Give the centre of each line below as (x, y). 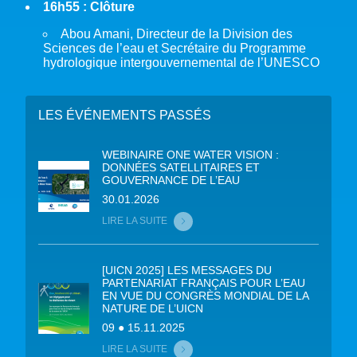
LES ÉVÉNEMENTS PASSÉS (125, 115)
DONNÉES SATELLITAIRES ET (181, 167)
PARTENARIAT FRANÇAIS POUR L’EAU (204, 282)
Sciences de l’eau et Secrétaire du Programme (175, 48)
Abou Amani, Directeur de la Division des (177, 33)
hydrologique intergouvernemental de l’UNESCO (181, 62)
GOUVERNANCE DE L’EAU (171, 180)
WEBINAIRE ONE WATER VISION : (190, 154)
